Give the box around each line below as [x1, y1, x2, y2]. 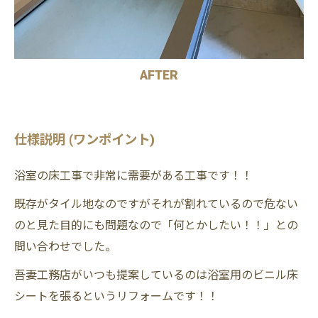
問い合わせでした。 [14, 239, 116, 253]
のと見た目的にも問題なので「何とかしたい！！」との [14, 218, 298, 232]
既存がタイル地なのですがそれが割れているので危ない [14, 197, 298, 211]
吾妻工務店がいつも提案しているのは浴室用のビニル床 [14, 268, 298, 282]
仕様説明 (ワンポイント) [14, 131, 155, 147]
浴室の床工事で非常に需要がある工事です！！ [14, 168, 253, 182]
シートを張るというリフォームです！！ [14, 289, 219, 303]
